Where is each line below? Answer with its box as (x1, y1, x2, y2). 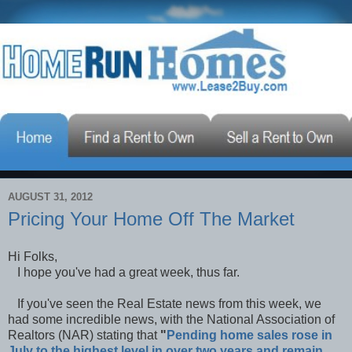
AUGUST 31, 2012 (8, 191, 93, 203)
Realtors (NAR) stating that (8, 328, 160, 342)
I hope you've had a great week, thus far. (8, 265, 240, 279)
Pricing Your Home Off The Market (8, 207, 295, 229)
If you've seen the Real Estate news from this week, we (8, 296, 321, 310)
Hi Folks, (8, 249, 57, 263)
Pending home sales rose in (167, 328, 332, 342)
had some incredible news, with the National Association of (8, 312, 335, 326)
